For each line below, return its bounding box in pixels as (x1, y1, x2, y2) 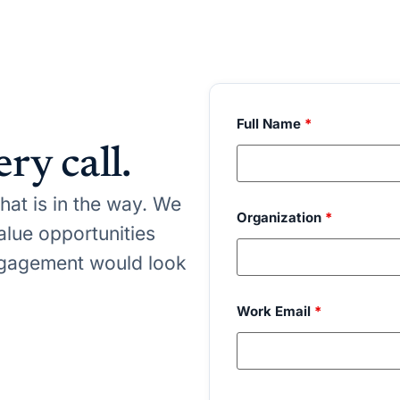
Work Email (236, 303, 314, 321)
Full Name (236, 115, 304, 133)
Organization (236, 209, 325, 227)
